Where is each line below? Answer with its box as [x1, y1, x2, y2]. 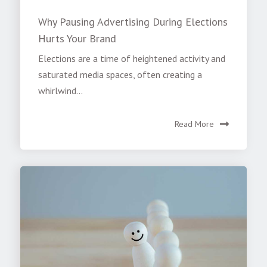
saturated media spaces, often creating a [38, 69, 203, 81]
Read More [174, 119, 214, 130]
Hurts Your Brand [38, 32, 117, 46]
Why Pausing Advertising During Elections [38, 15, 228, 29]
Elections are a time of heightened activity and [38, 52, 226, 65]
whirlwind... [38, 85, 83, 97]
